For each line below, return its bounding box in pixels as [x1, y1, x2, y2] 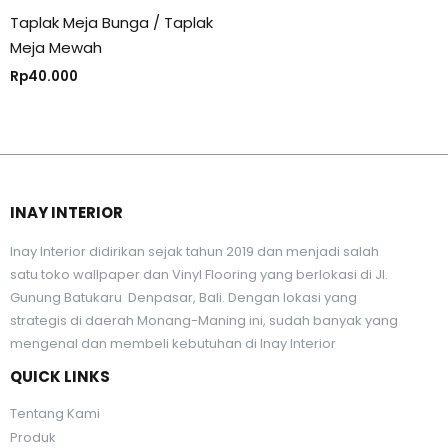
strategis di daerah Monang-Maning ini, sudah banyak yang [10, 310, 398, 330]
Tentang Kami [10, 404, 100, 424]
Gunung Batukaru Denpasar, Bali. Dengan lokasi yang [10, 287, 357, 307]
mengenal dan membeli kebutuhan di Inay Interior [10, 333, 336, 353]
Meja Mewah [10, 36, 102, 58]
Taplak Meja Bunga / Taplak [10, 11, 213, 33]
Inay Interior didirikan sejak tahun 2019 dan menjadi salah [10, 241, 379, 261]
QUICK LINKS [10, 366, 110, 388]
